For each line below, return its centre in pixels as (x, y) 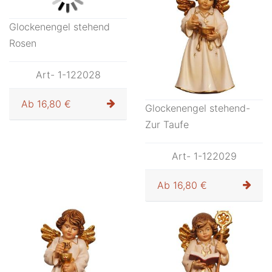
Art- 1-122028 (68, 156)
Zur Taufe (167, 124)
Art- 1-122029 (204, 156)
